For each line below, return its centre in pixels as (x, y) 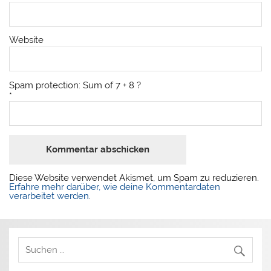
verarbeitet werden (49, 196)
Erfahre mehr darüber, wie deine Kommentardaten (115, 187)
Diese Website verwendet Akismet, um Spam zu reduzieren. (134, 178)
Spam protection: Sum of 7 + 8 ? (75, 85)
